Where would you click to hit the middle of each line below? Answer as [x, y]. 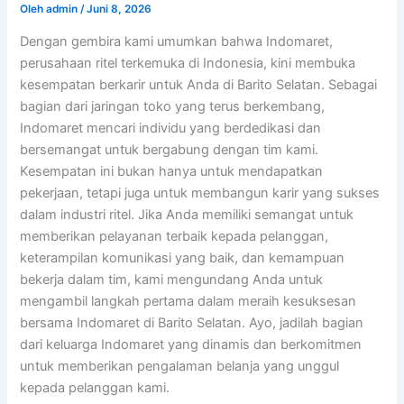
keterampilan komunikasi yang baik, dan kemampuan [183, 257]
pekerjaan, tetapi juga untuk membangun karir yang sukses [200, 193]
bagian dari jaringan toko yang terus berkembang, [173, 106]
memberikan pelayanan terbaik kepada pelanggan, [174, 236]
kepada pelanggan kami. [95, 387]
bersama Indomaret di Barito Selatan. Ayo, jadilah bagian [192, 322]
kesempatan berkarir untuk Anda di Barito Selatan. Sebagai [199, 84]
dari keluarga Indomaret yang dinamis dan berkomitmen [191, 344]
